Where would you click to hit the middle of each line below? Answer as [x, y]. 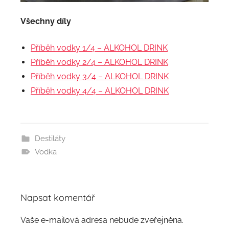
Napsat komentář [58, 197]
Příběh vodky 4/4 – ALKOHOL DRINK [100, 90]
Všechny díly [46, 21]
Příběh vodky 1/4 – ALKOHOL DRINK [99, 48]
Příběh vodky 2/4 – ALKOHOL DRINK [99, 62]
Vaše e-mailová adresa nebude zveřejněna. [102, 220]
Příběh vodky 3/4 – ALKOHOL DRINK [100, 76]
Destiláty [50, 138]
